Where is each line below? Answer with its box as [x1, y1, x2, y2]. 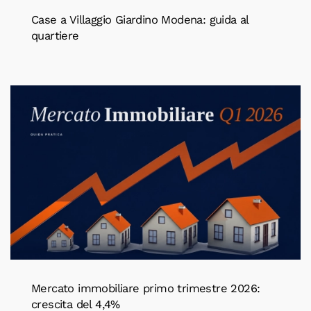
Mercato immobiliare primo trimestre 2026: [31, 281, 260, 295]
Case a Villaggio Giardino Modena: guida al [31, 13, 249, 27]
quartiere [31, 29, 79, 43]
